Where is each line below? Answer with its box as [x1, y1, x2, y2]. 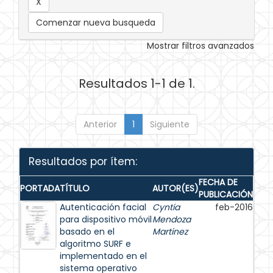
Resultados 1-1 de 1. [78, 75, 195, 92]
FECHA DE [199, 176, 238, 188]
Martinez [152, 225, 188, 238]
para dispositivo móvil [60, 213, 152, 225]
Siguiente [150, 118, 190, 130]
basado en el [60, 225, 115, 238]
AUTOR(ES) [152, 182, 199, 194]
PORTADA [20, 182, 60, 194]
